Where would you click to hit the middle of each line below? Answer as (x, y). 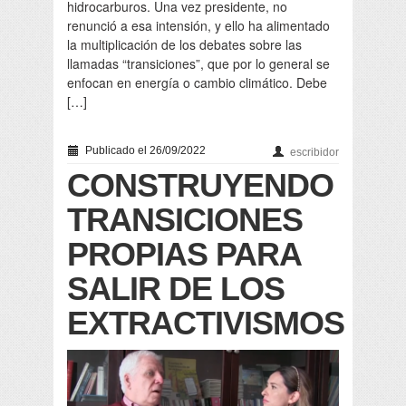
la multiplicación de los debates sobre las (184, 44)
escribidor (314, 152)
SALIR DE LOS (176, 288)
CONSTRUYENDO (200, 185)
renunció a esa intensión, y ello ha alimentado (198, 25)
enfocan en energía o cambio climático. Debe (197, 82)
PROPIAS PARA (184, 254)
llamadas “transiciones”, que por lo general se (198, 63)
